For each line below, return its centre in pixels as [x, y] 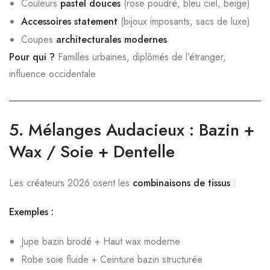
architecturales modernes [111, 39]
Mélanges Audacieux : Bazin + [141, 130]
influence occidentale [52, 74]
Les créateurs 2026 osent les [71, 183]
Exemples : [31, 212]
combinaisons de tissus [181, 183]
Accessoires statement [69, 21]
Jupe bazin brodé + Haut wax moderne [101, 241]
